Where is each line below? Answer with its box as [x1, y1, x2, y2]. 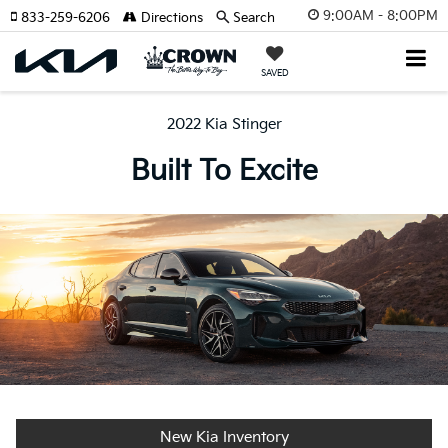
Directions [137, 10, 203, 26]
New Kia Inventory [159, 428, 289, 446]
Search [233, 10, 275, 26]
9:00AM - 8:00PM [323, 7, 438, 24]
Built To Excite [130, 155, 318, 189]
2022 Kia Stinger [166, 115, 282, 135]
